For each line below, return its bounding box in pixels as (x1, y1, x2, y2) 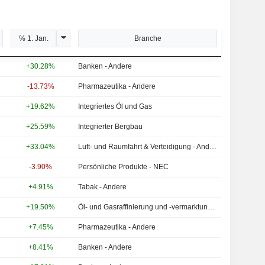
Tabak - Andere (78, 183, 127, 191)
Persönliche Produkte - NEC (78, 163, 169, 171)
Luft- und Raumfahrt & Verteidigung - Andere (209, 143, 217, 151)
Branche (134, 34, 161, 43)
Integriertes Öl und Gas (78, 102, 153, 111)
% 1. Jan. (18, 34, 49, 43)
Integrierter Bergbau (78, 122, 143, 131)
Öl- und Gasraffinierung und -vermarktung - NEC (208, 203, 215, 211)
